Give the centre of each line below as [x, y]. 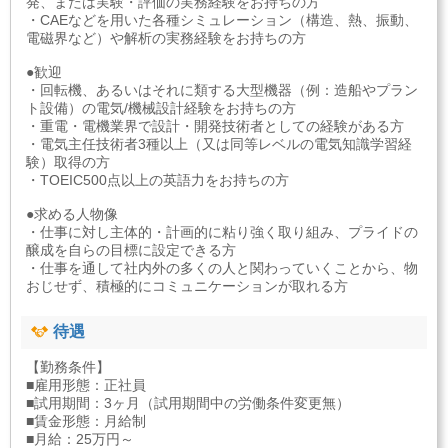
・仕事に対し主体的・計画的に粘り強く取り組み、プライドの [222, 232]
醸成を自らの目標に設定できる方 [131, 250]
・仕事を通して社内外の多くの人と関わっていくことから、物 [222, 268]
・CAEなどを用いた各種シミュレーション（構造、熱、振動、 [222, 20]
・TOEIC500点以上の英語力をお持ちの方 [157, 180]
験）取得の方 [68, 162]
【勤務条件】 [68, 366]
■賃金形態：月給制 [86, 420]
